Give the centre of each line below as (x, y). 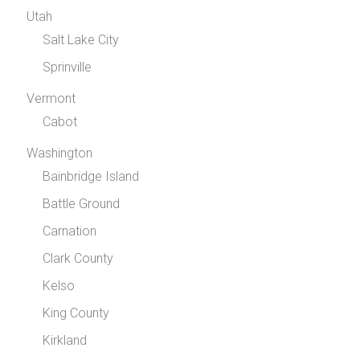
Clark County (78, 258)
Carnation (70, 231)
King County (76, 313)
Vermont (51, 98)
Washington (60, 153)
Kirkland (65, 340)
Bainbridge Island (91, 176)
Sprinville (67, 67)
